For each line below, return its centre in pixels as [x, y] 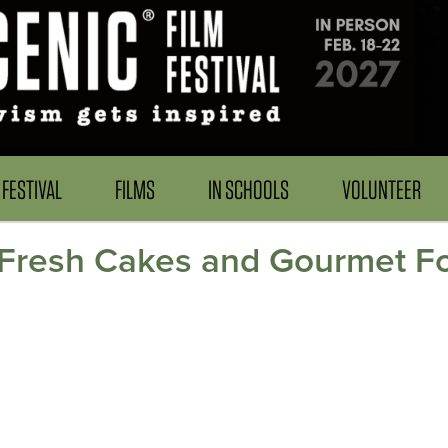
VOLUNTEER [381, 190]
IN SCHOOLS [248, 190]
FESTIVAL [32, 190]
